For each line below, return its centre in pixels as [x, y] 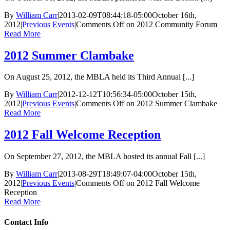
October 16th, [174, 15]
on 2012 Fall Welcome [162, 183]
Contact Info [26, 222]
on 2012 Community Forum [171, 24]
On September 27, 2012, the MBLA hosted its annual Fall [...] [104, 157]
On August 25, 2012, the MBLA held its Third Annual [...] [99, 77]
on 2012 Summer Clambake [171, 104]
